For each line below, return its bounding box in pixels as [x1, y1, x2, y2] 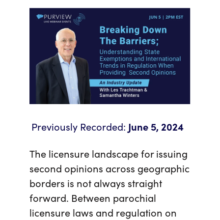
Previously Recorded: [31, 119, 126, 133]
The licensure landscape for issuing [29, 146, 188, 160]
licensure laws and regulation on [29, 205, 177, 219]
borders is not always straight [29, 175, 162, 190]
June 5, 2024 [128, 119, 186, 133]
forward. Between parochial [29, 190, 156, 204]
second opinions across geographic [29, 161, 190, 175]
